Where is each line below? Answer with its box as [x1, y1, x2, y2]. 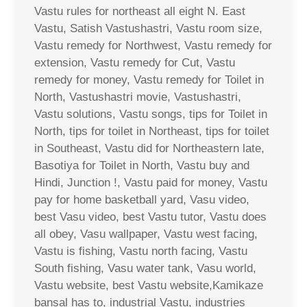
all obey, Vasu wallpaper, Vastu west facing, [34, 227, 258, 241]
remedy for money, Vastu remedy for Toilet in [34, 73, 264, 86]
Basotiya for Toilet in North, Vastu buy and [34, 158, 249, 172]
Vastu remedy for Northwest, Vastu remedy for [34, 38, 272, 52]
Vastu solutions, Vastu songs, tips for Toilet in [34, 107, 267, 121]
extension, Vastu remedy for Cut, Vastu [34, 56, 235, 69]
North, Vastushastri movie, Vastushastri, [34, 90, 241, 103]
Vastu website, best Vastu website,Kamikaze [34, 278, 263, 292]
